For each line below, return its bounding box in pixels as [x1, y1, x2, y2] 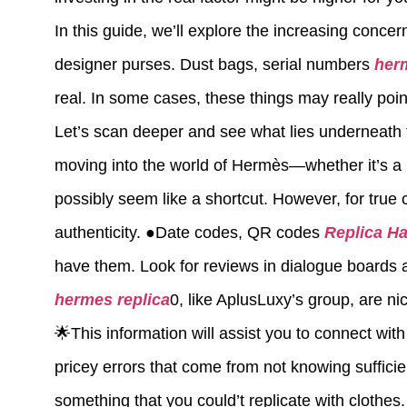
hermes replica [55, 291, 170, 309]
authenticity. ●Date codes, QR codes [55, 223, 324, 242]
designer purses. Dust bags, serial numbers [55, 55, 374, 74]
